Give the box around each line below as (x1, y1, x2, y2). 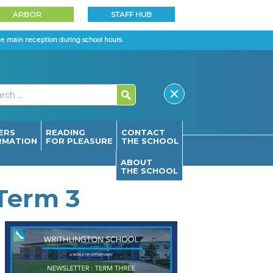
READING (45, 127, 85, 138)
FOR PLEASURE (45, 136, 113, 146)
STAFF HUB (111, 10, 152, 19)
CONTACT (121, 127, 165, 138)
